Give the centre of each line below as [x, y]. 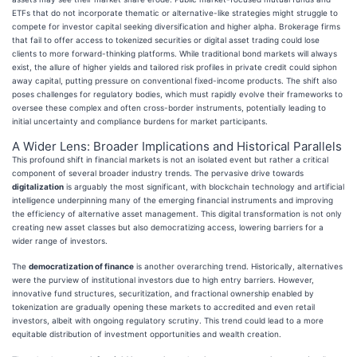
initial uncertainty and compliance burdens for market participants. [140, 121]
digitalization [38, 186]
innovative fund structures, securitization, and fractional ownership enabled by [163, 293]
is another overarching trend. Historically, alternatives [238, 266]
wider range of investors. [60, 240]
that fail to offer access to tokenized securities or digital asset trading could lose [166, 39]
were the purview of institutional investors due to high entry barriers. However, [163, 279]
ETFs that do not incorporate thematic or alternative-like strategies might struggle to [175, 12]
